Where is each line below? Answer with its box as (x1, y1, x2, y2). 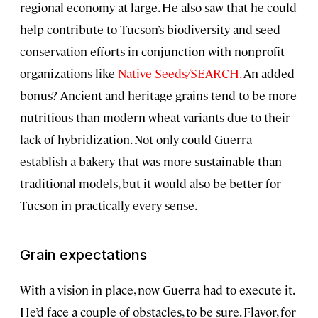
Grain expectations (20, 246, 147, 264)
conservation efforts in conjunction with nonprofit (20, 43, 285, 60)
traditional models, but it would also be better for (20, 175, 281, 192)
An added (241, 65, 295, 82)
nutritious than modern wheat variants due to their (20, 109, 290, 126)
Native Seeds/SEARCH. (118, 65, 241, 82)
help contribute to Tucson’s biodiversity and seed (20, 21, 280, 38)
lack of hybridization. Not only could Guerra (20, 131, 252, 148)
